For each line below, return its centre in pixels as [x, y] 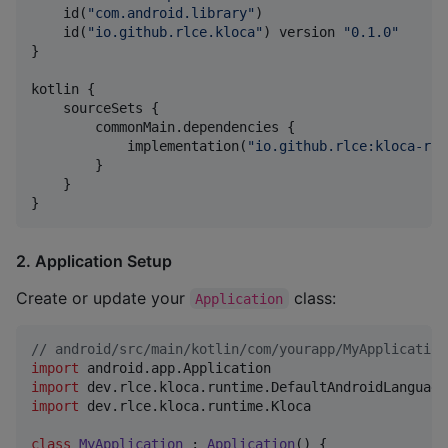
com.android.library [171, 13]
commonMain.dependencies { [163, 127]
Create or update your [103, 297]
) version [303, 32]
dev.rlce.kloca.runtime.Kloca [199, 405]
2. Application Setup [94, 260]
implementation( [139, 146]
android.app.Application [179, 367]
